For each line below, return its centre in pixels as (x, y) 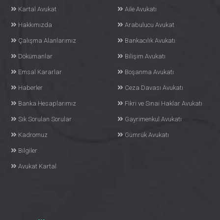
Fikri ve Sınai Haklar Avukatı (163, 103)
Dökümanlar (36, 56)
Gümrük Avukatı (147, 135)
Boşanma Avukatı (149, 72)
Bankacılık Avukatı (165, 41)
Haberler (31, 88)
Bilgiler (28, 151)
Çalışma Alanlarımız (47, 41)
